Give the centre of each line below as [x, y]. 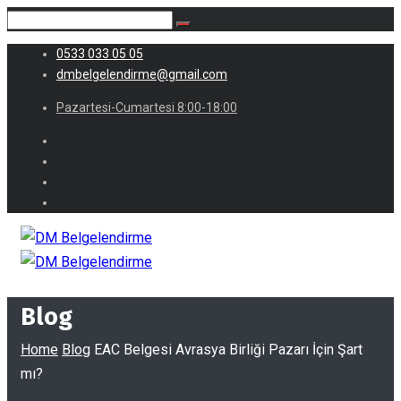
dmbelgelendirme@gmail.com [142, 74]
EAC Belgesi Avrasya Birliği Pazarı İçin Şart [228, 350]
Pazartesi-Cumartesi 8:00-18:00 [147, 107]
